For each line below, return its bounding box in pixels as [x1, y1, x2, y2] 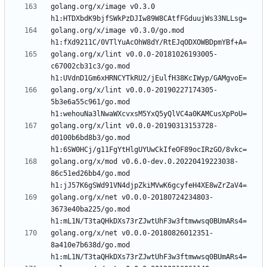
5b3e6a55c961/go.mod [51, 98, 130, 107]
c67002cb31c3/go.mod [51, 62, 130, 71]
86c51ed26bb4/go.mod [51, 169, 130, 178]
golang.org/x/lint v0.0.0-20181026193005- [51, 50, 218, 59]
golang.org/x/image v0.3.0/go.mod [51, 26, 184, 35]
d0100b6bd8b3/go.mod [51, 133, 130, 142]
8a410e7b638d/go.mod [51, 241, 130, 250]
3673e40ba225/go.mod [51, 205, 130, 214]
